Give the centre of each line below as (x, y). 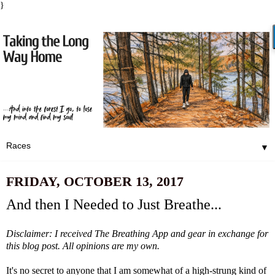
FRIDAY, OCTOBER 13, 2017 (95, 181)
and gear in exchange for (218, 234)
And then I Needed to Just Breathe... (114, 204)
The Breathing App (131, 234)
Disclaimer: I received (50, 234)
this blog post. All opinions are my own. (83, 246)
